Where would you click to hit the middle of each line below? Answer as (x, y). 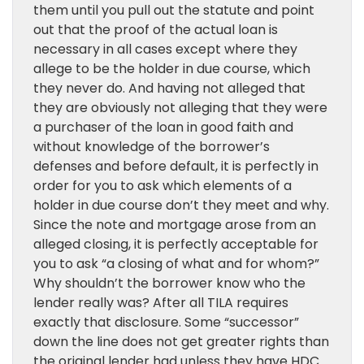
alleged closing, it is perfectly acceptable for (176, 244)
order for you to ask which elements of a (162, 186)
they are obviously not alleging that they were (180, 108)
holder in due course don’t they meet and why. (181, 205)
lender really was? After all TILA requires (161, 303)
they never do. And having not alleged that (169, 88)
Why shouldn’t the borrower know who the (169, 283)
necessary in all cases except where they (165, 49)
